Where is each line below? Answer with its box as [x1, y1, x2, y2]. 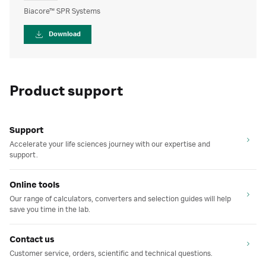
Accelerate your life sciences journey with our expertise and [9, 140, 210, 148]
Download [49, 31, 81, 38]
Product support [9, 84, 123, 99]
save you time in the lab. [9, 205, 90, 214]
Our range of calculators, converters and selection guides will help [9, 195, 231, 203]
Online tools [9, 180, 60, 190]
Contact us [9, 235, 55, 245]
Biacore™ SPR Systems [24, 7, 100, 15]
